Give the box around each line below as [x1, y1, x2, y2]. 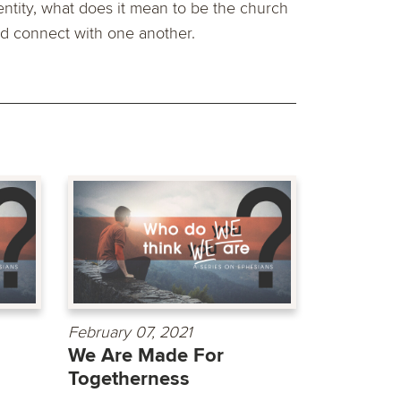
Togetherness [68, 366, 190, 391]
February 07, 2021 [68, 321, 192, 342]
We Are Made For [68, 343, 224, 368]
